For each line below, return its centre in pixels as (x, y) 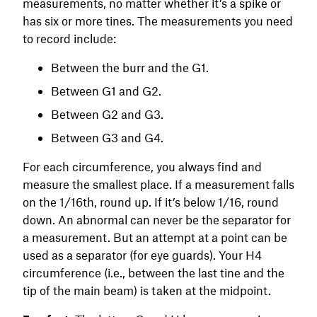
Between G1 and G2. (106, 90)
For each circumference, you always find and (142, 166)
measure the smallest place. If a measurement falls (158, 184)
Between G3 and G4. (107, 137)
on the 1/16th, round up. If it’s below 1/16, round (151, 201)
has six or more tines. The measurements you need (158, 20)
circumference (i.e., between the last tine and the (154, 272)
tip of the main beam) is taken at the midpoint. (148, 290)
